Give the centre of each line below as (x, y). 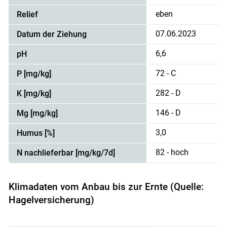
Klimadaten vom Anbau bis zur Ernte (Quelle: (106, 187)
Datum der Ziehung (51, 34)
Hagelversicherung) (51, 200)
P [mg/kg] (34, 74)
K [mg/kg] (34, 94)
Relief (27, 15)
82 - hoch (172, 153)
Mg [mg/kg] (37, 113)
